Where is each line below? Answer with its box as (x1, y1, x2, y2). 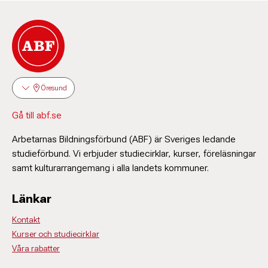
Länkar (12, 191, 51, 206)
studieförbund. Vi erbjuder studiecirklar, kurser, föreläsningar (12, 148, 256, 159)
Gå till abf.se (12, 109, 62, 121)
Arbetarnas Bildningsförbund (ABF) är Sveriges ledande (12, 133, 236, 145)
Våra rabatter (12, 243, 60, 253)
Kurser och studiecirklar (12, 229, 99, 239)
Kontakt (12, 215, 40, 224)
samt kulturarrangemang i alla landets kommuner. (12, 162, 209, 173)
